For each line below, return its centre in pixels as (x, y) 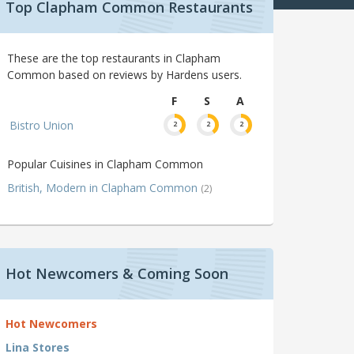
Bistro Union (41, 126)
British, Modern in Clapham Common (104, 188)
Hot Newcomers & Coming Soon (117, 274)
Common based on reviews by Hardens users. (124, 75)
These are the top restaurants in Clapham (114, 58)
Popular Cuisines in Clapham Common (105, 164)
